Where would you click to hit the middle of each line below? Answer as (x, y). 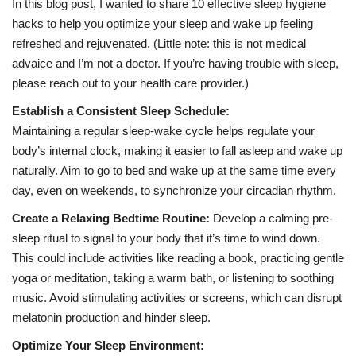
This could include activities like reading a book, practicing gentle (178, 258)
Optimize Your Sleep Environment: (108, 346)
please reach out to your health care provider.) (130, 83)
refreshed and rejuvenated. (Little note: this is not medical (159, 44)
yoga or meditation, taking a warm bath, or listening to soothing (173, 278)
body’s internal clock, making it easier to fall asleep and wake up (177, 151)
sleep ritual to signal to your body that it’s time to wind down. (166, 238)
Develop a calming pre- (271, 219)
